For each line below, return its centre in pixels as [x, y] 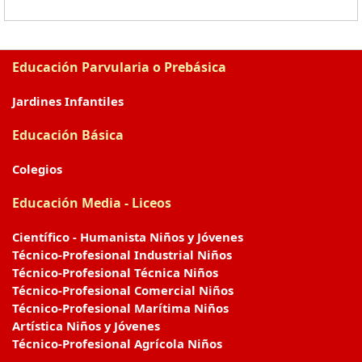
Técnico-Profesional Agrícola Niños [117, 343]
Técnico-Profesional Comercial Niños [123, 290]
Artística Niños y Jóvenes [86, 325]
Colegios [37, 168]
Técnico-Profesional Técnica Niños [115, 272]
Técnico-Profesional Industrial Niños [122, 254]
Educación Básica [68, 135]
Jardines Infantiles [68, 101]
